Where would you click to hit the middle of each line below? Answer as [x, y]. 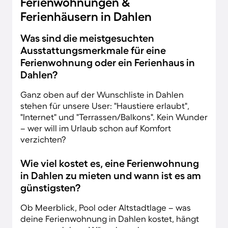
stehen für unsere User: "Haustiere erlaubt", [105, 105]
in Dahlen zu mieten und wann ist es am [111, 175]
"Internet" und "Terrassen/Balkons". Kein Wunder [114, 117]
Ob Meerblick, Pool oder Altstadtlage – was [106, 207]
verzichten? [43, 139]
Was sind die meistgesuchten [87, 38]
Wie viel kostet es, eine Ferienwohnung [110, 163]
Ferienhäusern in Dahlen [86, 16]
